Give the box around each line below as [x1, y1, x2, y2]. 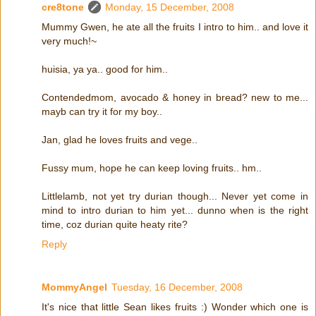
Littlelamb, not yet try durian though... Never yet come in [42, 190, 308, 202]
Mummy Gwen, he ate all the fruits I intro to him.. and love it [42, 20, 308, 32]
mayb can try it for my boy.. [42, 105, 162, 117]
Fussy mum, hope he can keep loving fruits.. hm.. [42, 162, 262, 174]
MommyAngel [42, 281, 107, 293]
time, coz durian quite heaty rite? [42, 218, 188, 230]
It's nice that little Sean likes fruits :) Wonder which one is [42, 301, 308, 313]
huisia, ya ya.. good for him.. [42, 63, 168, 75]
